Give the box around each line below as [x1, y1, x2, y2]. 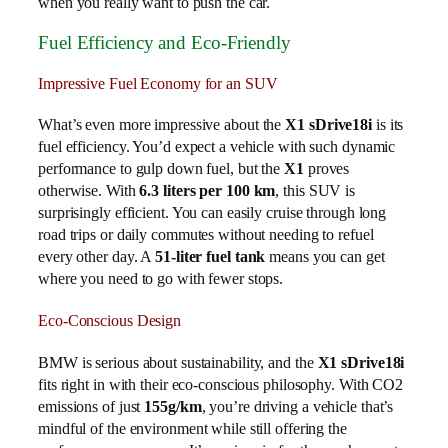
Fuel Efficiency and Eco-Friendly [38, 31, 291, 53]
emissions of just [38, 396, 145, 416]
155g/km [144, 396, 202, 416]
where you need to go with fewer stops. [38, 269, 284, 289]
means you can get [265, 247, 385, 267]
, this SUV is [275, 181, 356, 201]
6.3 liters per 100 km [139, 181, 276, 201]
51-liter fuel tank [155, 247, 266, 267]
